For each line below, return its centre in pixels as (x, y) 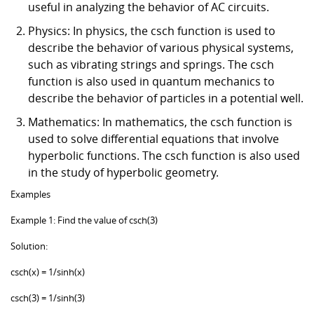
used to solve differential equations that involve (153, 138)
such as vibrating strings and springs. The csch (151, 64)
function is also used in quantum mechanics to (151, 81)
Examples (30, 194)
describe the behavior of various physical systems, (161, 47)
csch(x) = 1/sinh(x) (48, 272)
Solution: (29, 246)
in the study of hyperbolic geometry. (123, 172)
